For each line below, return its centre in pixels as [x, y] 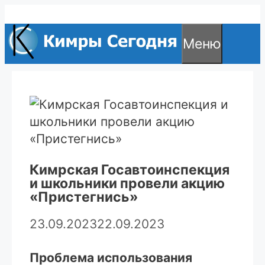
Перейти [30, 13]
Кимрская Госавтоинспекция [130, 170]
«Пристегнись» [84, 197]
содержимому [49, 47]
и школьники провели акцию [127, 184]
